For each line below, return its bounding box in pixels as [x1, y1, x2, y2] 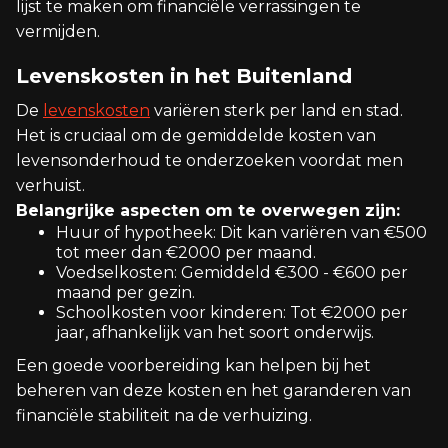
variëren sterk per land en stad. [150, 101, 403, 120]
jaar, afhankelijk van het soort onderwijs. [56, 323, 374, 342]
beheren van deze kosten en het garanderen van [16, 381, 411, 400]
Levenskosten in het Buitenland [16, 64, 352, 88]
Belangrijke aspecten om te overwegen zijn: [16, 201, 400, 220]
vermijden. [16, 22, 100, 41]
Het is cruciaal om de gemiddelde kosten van [16, 126, 376, 145]
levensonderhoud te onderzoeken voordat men [16, 151, 403, 170]
